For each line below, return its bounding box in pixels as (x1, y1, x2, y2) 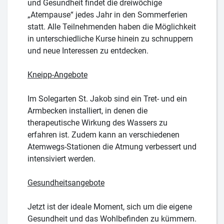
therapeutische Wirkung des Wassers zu (27, 117, 167, 127)
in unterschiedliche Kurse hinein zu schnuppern (27, 33, 193, 43)
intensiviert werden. (27, 153, 95, 163)
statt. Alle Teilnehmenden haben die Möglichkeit (27, 21, 196, 31)
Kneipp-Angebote (27, 69, 87, 79)
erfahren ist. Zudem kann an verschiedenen (27, 129, 179, 139)
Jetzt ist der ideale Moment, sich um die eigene (27, 201, 192, 211)
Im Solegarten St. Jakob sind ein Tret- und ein (27, 93, 187, 103)
